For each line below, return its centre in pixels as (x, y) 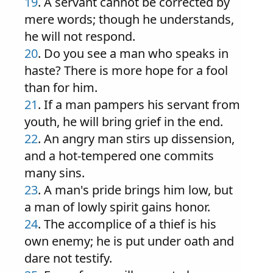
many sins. (55, 173)
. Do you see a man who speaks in (133, 53)
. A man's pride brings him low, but (135, 190)
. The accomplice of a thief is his (127, 224)
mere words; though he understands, (129, 19)
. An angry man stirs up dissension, (136, 139)
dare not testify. (68, 258)
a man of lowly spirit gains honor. (117, 207)
